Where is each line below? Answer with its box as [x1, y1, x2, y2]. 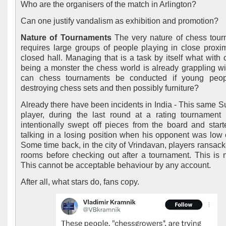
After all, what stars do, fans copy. [21, 178, 139, 186]
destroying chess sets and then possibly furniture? [21, 84, 201, 92]
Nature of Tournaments [21, 33, 111, 42]
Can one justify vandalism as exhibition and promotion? [21, 17, 218, 25]
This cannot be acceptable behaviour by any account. [21, 161, 213, 169]
